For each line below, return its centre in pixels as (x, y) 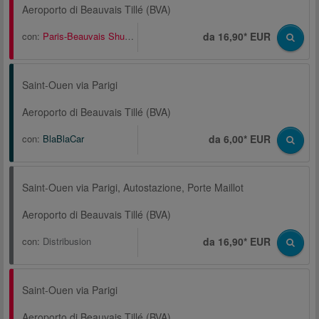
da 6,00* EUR (241, 139)
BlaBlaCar (63, 138)
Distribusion (67, 241)
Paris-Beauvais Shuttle (84, 36)
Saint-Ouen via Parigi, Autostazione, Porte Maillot (133, 187)
